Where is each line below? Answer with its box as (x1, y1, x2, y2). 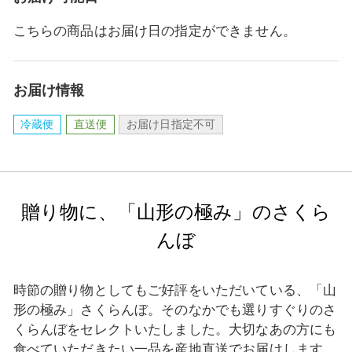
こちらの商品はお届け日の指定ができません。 (13, 23, 296, 38)
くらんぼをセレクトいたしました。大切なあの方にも (13, 321, 337, 337)
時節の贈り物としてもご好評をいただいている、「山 (13, 282, 337, 298)
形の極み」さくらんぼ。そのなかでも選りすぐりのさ (13, 302, 337, 317)
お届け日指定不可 (126, 118, 216, 131)
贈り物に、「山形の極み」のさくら (20, 201, 332, 222)
